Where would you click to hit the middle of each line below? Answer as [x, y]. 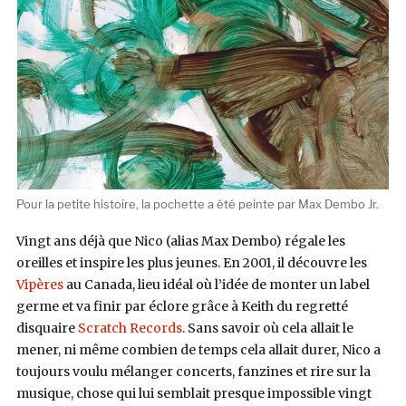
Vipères [39, 284]
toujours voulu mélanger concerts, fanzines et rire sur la [193, 371]
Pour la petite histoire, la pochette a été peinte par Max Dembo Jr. [197, 204]
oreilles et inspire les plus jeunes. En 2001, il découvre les [191, 262]
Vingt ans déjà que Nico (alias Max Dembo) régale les [180, 241]
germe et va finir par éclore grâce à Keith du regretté [182, 306]
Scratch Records [130, 328]
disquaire [47, 328]
